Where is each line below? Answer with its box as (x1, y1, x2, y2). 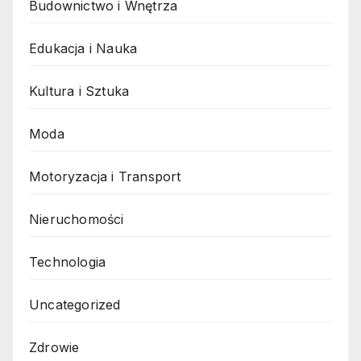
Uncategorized (29, 297, 121, 313)
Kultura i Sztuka (29, 83, 130, 100)
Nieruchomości (29, 211, 124, 228)
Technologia (29, 254, 106, 271)
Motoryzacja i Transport (29, 168, 181, 185)
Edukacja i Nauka (29, 40, 138, 57)
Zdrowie (29, 339, 80, 356)
